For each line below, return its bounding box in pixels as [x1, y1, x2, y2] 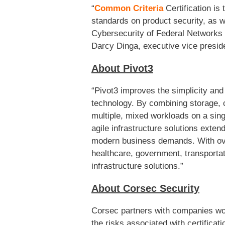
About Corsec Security [91, 183, 199, 194]
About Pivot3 [91, 63, 153, 74]
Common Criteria [94, 4, 163, 14]
